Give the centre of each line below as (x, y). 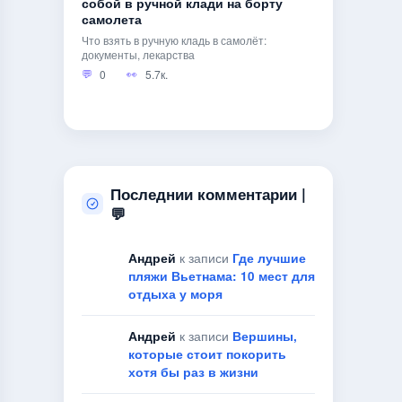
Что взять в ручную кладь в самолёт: (174, 40)
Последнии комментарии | (208, 193)
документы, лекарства (138, 55)
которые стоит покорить (207, 354)
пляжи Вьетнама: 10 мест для (222, 275)
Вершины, (265, 336)
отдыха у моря (175, 293)
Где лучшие (269, 258)
